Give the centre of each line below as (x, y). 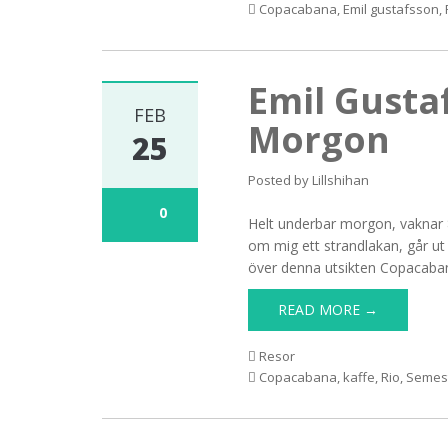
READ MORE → (328, 309)
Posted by (280, 180)
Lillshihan (341, 180)
